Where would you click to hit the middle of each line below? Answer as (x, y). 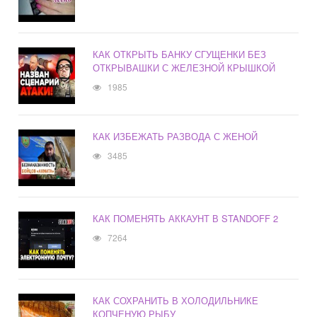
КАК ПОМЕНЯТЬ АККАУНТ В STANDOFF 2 (186, 219)
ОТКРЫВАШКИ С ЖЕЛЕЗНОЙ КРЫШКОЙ (184, 68)
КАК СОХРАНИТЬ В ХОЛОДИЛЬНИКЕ (176, 301)
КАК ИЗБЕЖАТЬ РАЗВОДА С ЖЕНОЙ (175, 137)
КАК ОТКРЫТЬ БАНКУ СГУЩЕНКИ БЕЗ (180, 54)
